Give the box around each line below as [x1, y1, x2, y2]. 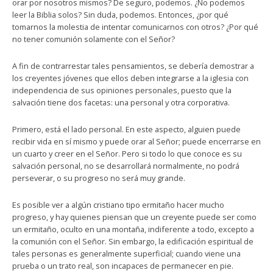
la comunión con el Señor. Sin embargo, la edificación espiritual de [12, 236, 253, 247]
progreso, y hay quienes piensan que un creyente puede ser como [12, 211, 257, 222]
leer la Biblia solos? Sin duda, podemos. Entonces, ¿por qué [12, 9, 229, 20]
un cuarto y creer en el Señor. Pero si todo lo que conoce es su [12, 148, 242, 159]
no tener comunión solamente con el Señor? [12, 34, 175, 44]
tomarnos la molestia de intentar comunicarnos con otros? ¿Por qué [12, 21, 258, 32]
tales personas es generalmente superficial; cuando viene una [12, 248, 241, 259]
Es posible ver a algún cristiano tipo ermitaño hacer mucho [12, 199, 224, 210]
